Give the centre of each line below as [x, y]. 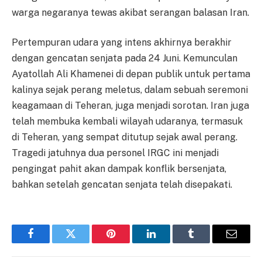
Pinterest [129, 242]
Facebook [50, 242]
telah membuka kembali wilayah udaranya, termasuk [127, 122]
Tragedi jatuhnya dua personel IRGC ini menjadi [115, 153]
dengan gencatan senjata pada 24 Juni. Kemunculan [125, 58]
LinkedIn [169, 242]
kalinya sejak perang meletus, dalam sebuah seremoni [130, 90]
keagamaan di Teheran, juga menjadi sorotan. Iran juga [130, 106]
